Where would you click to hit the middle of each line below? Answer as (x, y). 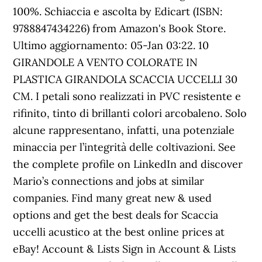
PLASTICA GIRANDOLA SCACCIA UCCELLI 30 (125, 79)
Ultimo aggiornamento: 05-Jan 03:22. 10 (111, 45)
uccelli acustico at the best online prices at (119, 232)
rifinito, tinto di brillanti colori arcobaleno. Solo (130, 113)
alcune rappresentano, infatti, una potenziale (124, 130)
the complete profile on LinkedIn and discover (128, 164)
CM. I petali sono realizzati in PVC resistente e (127, 96)
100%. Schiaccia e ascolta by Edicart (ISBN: (118, 11)
